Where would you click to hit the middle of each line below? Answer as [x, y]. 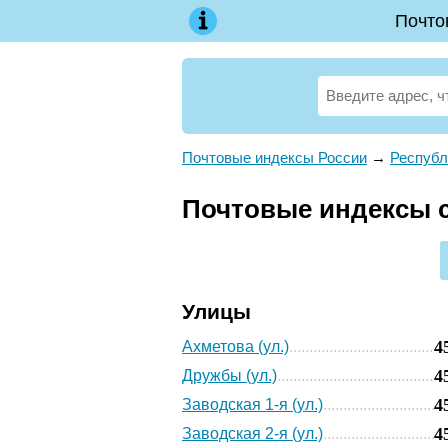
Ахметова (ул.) [235, 347]
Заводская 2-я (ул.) [252, 434]
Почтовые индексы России [274, 157]
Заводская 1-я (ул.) [252, 405]
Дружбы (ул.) [229, 376]
